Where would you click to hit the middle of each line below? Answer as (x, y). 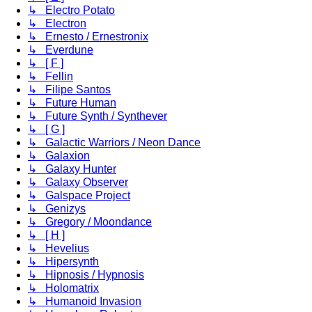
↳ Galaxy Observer (78, 182)
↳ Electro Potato (71, 10)
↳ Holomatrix (63, 288)
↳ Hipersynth (63, 261)
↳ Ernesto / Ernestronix (88, 36)
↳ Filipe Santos (69, 89)
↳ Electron (57, 23)
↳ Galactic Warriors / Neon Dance (114, 142)
